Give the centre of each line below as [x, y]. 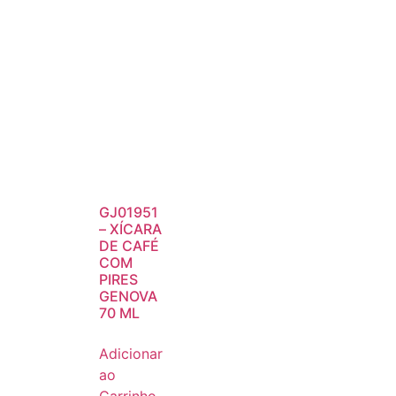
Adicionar [131, 354]
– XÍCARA [130, 229]
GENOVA [128, 297]
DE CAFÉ [129, 246]
